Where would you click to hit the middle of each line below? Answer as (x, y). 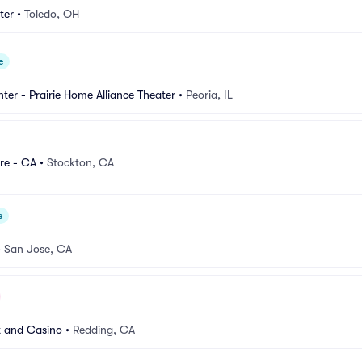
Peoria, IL (209, 95)
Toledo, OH (52, 14)
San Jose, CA (38, 249)
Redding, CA (104, 330)
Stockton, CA (80, 162)
